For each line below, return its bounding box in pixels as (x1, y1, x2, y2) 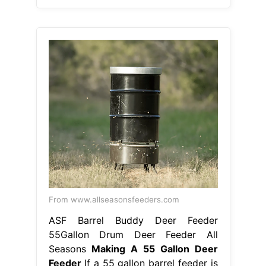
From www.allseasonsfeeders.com (48, 195, 179, 205)
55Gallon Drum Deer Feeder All (48, 229, 218, 241)
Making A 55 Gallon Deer (91, 243, 218, 255)
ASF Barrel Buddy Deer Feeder (48, 214, 218, 227)
